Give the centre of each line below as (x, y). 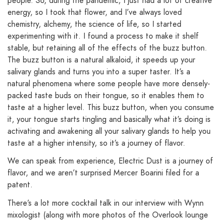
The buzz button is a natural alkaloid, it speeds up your (101, 59)
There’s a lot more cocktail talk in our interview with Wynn (106, 203)
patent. (20, 185)
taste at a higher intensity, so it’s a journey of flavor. (96, 143)
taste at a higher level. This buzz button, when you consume (111, 107)
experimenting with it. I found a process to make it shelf (103, 36)
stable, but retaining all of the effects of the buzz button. (107, 48)
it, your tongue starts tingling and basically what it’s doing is (109, 119)
